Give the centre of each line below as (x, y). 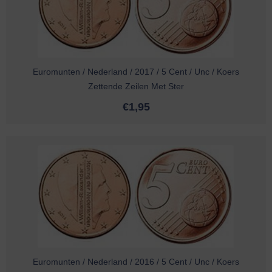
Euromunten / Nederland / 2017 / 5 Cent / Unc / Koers (136, 72)
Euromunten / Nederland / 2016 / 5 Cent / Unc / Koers (136, 262)
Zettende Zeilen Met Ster (136, 87)
